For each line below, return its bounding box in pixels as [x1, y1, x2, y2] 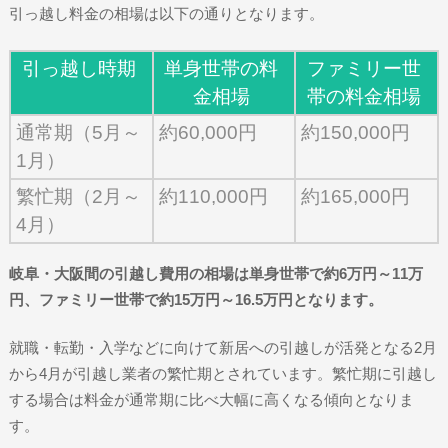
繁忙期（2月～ [15, 185, 141, 207]
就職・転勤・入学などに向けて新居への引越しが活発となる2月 [8, 339, 437, 357]
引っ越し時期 [21, 57, 136, 79]
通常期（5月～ [15, 121, 141, 143]
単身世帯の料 [164, 57, 279, 79]
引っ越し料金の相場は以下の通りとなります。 [8, 5, 324, 23]
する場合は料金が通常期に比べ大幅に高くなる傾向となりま [8, 391, 414, 409]
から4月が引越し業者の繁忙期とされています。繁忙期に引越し [8, 365, 437, 383]
